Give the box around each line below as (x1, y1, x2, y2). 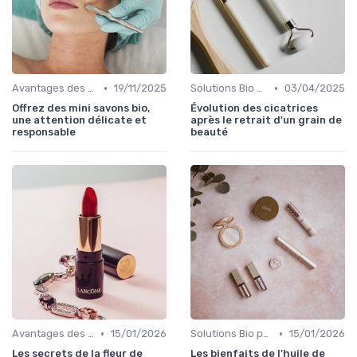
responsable (12, 126, 76, 139)
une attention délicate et (12, 114, 147, 127)
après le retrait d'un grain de (190, 114, 342, 127)
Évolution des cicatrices (190, 102, 318, 115)
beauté (190, 126, 228, 139)
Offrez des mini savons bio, (12, 102, 150, 115)
